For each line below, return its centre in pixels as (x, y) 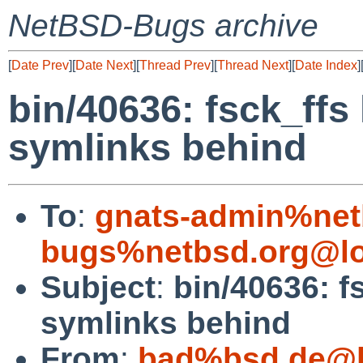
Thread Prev (175, 65)
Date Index (326, 65)
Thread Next (253, 65)
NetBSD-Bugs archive (163, 26)
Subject (98, 287)
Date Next (104, 65)
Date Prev (40, 65)
